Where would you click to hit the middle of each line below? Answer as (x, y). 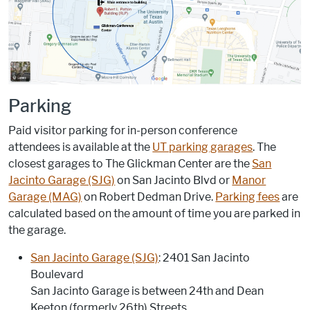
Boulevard (57, 274)
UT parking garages (203, 147)
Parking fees (248, 197)
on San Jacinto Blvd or (174, 180)
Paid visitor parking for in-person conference (123, 130)
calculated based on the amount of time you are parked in (155, 213)
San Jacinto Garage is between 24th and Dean (147, 291)
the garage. (37, 230)
